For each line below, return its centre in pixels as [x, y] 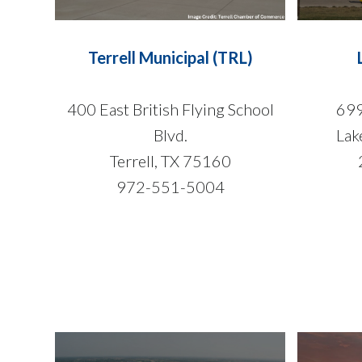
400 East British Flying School [170, 109]
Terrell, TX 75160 [170, 160]
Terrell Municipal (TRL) [170, 57]
